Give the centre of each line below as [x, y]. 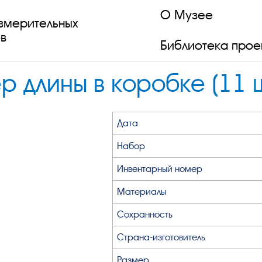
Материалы [142, 192]
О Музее [187, 15]
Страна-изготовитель [161, 237]
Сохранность [145, 214]
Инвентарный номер [160, 169]
